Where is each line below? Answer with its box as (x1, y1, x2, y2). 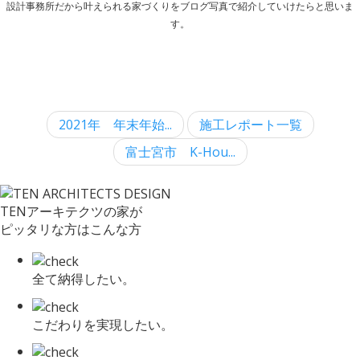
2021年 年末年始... (58, 116, 172, 134)
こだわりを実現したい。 (32, 315, 174, 333)
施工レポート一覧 (198, 116, 302, 134)
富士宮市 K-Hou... (125, 143, 235, 162)
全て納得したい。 (32, 269, 135, 288)
